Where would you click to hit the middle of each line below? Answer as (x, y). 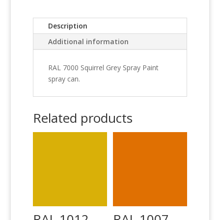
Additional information (89, 42)
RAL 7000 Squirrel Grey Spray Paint (104, 68)
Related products (83, 118)
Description (68, 26)
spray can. (64, 79)
